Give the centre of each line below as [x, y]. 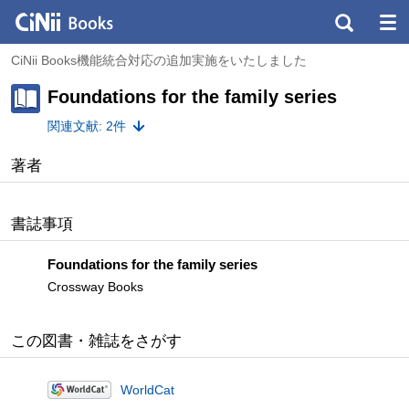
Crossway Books [95, 287]
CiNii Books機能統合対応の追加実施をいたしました [159, 60]
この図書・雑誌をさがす [96, 341]
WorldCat [147, 390]
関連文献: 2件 [87, 126]
